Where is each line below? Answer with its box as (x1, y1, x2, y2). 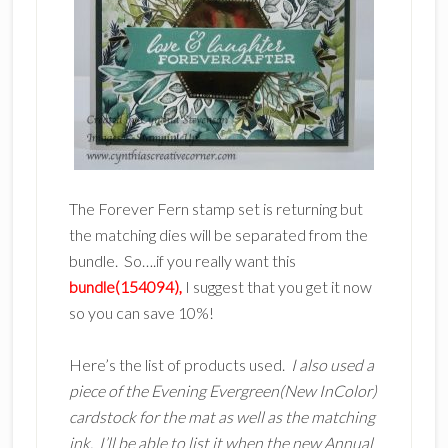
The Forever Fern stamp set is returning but (68, 199, 363, 218)
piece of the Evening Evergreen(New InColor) (68, 381, 377, 400)
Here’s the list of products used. (68, 355, 288, 374)
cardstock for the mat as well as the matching (68, 407, 375, 426)
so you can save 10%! (68, 303, 214, 322)
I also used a (287, 355, 374, 374)
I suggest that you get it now (181, 277, 372, 296)
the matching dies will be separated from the (68, 225, 368, 244)
